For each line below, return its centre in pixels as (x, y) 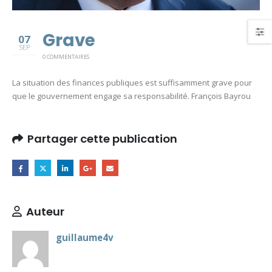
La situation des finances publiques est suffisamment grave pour (132, 83)
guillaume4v (85, 238)
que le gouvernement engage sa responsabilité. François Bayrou (131, 96)
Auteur (45, 212)
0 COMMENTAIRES (66, 57)
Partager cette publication (102, 138)
